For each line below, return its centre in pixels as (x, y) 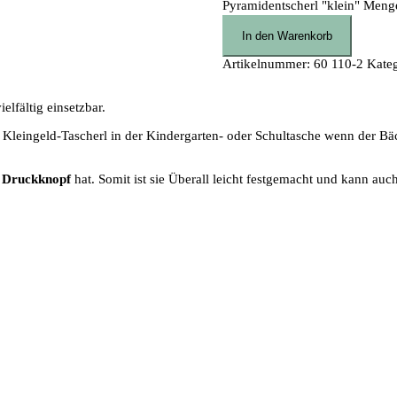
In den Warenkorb (287, 36)
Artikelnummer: (268, 64)
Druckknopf (36, 179)
